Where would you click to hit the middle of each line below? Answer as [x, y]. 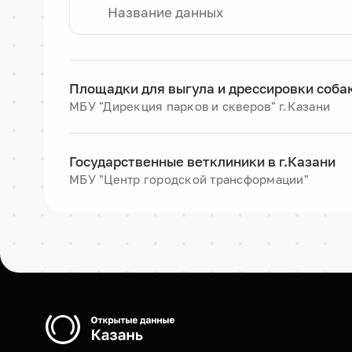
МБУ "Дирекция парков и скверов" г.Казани [200, 106]
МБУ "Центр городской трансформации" [189, 179]
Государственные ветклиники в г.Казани [202, 161]
